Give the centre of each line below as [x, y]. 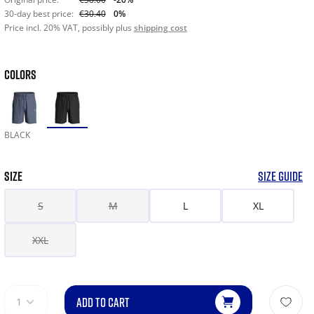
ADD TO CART [103, 302]
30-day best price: [39, 14]
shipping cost [160, 28]
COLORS [20, 74]
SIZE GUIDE [280, 176]
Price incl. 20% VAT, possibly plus [69, 28]
